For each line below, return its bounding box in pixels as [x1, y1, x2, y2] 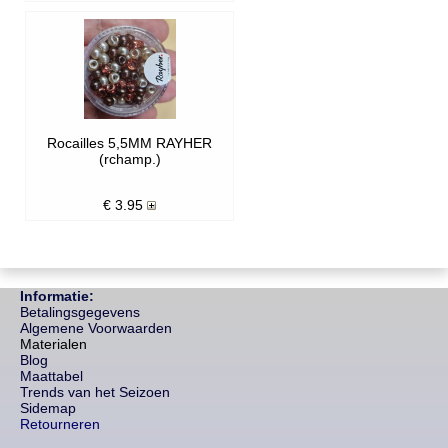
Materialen [20, 335, 87, 352]
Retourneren [20, 415, 100, 432]
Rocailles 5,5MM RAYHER [47, 134, 212, 151]
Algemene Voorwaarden [20, 319, 172, 336]
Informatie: [20, 287, 94, 304]
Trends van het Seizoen [20, 383, 170, 400]
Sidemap [20, 399, 76, 416]
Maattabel [20, 367, 83, 384]
